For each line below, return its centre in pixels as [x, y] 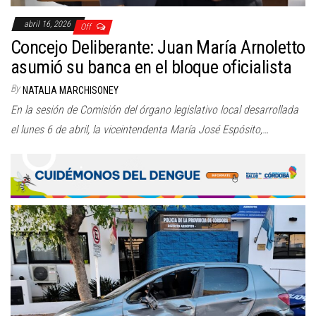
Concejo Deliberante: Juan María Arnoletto [158, 47]
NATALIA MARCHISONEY [71, 90]
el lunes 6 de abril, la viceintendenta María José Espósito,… [140, 129]
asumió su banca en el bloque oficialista [151, 67]
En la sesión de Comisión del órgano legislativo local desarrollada [154, 109]
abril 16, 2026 [48, 24]
